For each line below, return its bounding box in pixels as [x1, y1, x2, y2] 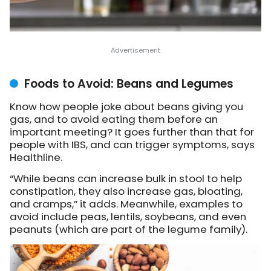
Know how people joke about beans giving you [10, 99, 243, 114]
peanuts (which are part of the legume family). [10, 221, 247, 237]
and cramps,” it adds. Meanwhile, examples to [10, 196, 243, 211]
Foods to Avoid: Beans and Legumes [24, 75, 233, 92]
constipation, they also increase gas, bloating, [10, 183, 243, 198]
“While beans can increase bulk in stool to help [10, 171, 242, 186]
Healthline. [10, 149, 62, 165]
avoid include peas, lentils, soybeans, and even [10, 209, 246, 224]
